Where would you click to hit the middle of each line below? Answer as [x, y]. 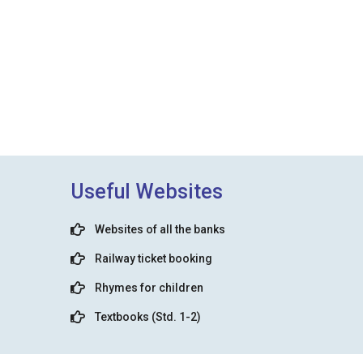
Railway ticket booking [154, 258]
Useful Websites [147, 192]
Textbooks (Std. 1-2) [148, 317]
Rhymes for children [149, 288]
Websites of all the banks [160, 229]
